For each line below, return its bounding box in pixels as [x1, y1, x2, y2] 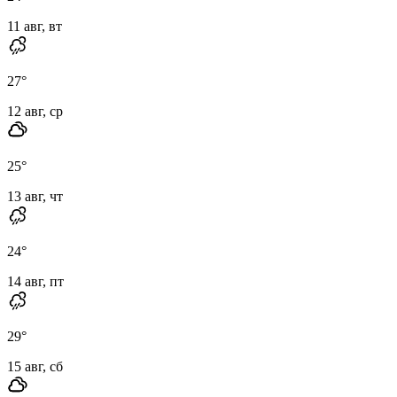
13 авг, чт [7, 188, 63, 204]
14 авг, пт [7, 273, 64, 289]
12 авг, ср [7, 103, 63, 119]
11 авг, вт [7, 18, 62, 34]
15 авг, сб [7, 358, 63, 374]
